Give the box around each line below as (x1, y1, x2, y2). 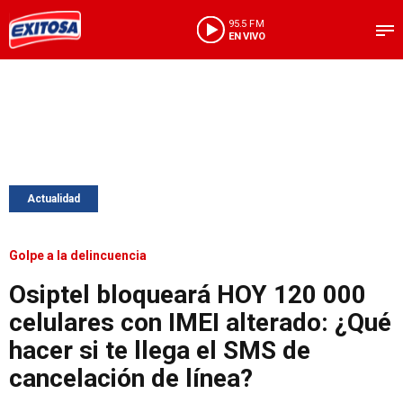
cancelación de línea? (9, 363, 253, 393)
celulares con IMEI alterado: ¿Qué (9, 308, 391, 337)
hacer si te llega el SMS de (9, 336, 310, 365)
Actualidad (27, 193, 80, 205)
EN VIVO (228, 30, 265, 42)
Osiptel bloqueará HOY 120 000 (9, 280, 366, 309)
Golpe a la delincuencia (9, 248, 147, 263)
